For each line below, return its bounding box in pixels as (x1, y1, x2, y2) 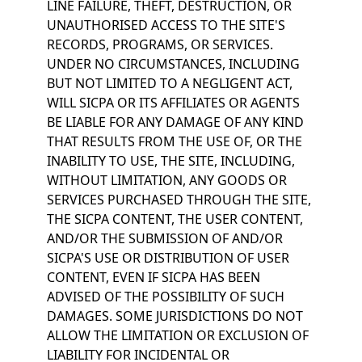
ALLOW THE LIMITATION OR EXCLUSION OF (46, 326, 309, 344)
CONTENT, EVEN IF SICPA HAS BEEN (46, 268, 260, 286)
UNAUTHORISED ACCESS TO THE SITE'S (46, 16, 285, 34)
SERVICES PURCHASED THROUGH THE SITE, (46, 191, 311, 208)
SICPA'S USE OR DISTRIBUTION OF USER (46, 249, 289, 267)
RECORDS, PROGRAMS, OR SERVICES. (46, 36, 273, 53)
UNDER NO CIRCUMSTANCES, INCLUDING (46, 55, 300, 73)
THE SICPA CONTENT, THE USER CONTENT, (46, 210, 303, 228)
